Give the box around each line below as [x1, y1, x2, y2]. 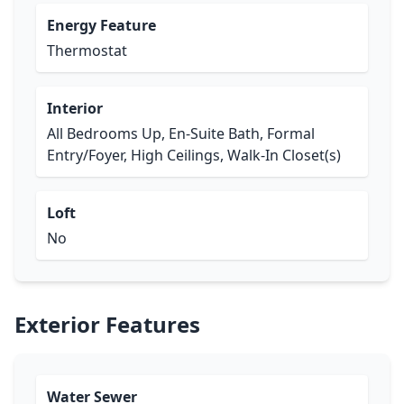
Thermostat [47, 41, 127, 60]
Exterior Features [14, 309, 200, 339]
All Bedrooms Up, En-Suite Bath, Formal [47, 124, 315, 143]
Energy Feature [47, 15, 156, 35]
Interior [47, 98, 103, 118]
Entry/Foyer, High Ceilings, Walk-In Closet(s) [47, 145, 341, 165]
